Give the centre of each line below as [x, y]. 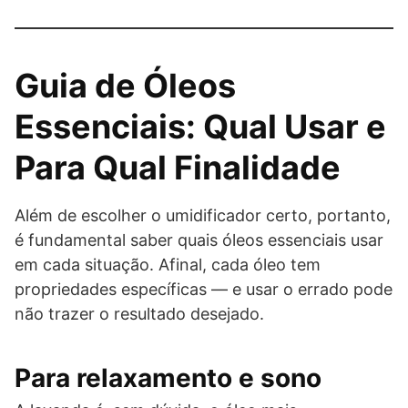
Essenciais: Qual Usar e [200, 127]
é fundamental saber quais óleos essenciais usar [199, 240]
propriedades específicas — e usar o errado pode [204, 289]
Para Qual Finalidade [178, 168]
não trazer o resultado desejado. [139, 314]
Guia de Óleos [125, 86]
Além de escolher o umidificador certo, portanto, [203, 215]
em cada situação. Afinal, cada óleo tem [168, 265]
